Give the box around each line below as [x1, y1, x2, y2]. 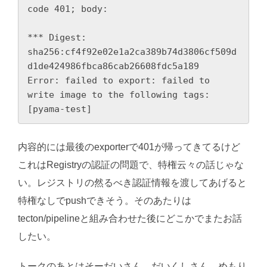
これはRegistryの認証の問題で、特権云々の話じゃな [18, 159, 244, 170]
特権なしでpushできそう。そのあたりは [18, 195, 191, 206]
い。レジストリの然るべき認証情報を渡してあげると [18, 177, 247, 188]
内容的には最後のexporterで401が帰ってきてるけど [18, 141, 240, 152]
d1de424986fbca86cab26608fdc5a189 [27, 60, 199, 72]
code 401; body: [27, 3, 108, 14]
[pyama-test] [27, 103, 92, 114]
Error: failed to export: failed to [27, 74, 210, 86]
